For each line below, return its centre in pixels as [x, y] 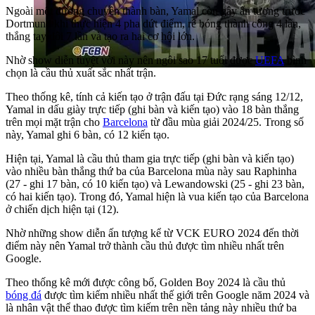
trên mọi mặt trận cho [54, 122]
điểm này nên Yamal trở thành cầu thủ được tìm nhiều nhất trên [145, 246]
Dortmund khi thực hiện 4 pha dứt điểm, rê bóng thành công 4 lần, [153, 24]
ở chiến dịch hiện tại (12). [62, 210]
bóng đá [24, 295]
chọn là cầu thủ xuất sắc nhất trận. [81, 73]
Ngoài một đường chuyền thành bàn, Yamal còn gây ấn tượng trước [155, 11]
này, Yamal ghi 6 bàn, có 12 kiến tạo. [88, 135]
